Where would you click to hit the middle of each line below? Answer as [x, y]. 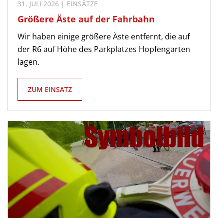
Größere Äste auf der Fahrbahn [86, 19]
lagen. [28, 62]
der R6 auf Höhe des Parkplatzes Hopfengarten [104, 49]
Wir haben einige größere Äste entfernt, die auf [104, 36]
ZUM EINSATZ [50, 89]
